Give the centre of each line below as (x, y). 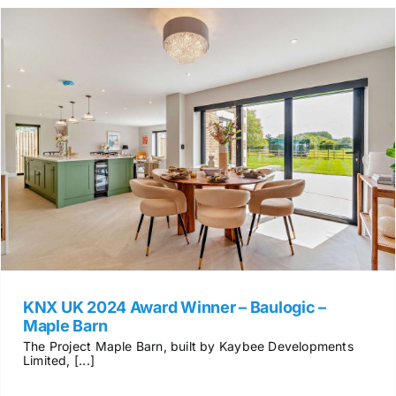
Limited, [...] (58, 360)
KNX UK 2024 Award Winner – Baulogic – (174, 307)
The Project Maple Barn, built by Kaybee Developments (188, 346)
